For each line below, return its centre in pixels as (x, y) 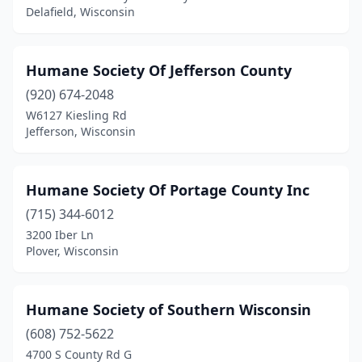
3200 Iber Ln (60, 235)
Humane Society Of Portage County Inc (168, 190)
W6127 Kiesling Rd (76, 115)
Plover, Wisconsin (72, 251)
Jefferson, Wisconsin (81, 131)
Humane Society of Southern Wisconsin (168, 309)
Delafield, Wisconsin (80, 12)
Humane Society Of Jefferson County (159, 70)
